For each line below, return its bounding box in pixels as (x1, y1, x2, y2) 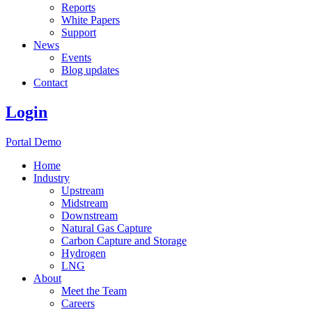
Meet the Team (61, 284, 127, 297)
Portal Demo (6, 135, 61, 148)
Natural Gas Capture (61, 221, 152, 234)
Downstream (61, 209, 118, 221)
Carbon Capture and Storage (61, 234, 187, 247)
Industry (33, 171, 70, 184)
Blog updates (61, 64, 119, 76)
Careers (61, 297, 95, 309)
